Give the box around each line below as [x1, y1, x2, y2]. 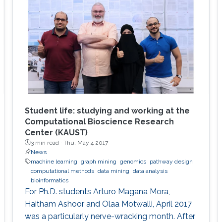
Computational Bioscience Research [24, 116, 174, 126]
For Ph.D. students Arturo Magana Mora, [24, 186, 170, 196]
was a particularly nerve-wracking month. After [24, 211, 195, 221]
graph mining [80, 158, 116, 165]
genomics [119, 158, 146, 165]
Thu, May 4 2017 [63, 139, 108, 146]
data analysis [132, 167, 167, 174]
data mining [97, 167, 129, 174]
